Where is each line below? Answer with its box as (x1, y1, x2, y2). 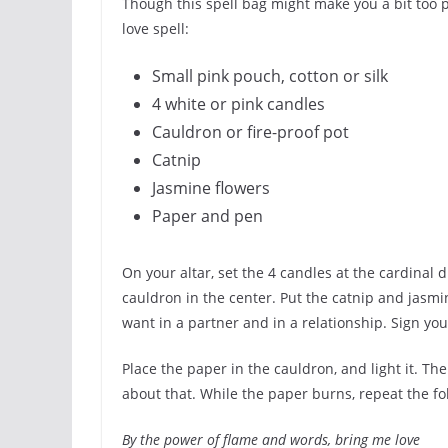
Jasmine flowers (152, 177, 270, 199)
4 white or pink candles (152, 93, 325, 115)
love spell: (122, 19, 189, 38)
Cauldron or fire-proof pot (152, 121, 349, 143)
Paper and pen (152, 205, 263, 227)
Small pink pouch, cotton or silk (152, 65, 388, 87)
